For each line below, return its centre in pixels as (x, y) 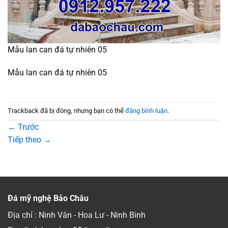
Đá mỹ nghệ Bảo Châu (48, 198)
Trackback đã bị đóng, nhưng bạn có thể (66, 110)
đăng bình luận (146, 110)
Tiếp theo (25, 140)
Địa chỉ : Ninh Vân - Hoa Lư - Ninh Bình (77, 215)
